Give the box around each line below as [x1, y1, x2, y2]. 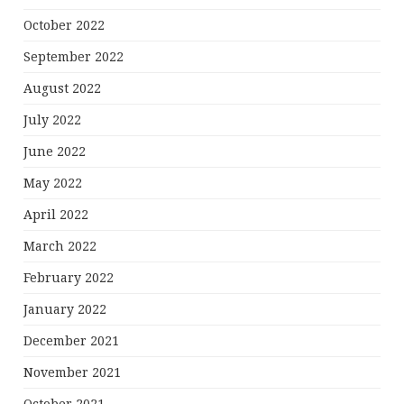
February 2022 [23, 271, 115, 286]
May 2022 [23, 176, 83, 191]
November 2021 [23, 365, 122, 381]
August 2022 [23, 81, 102, 96]
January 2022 [23, 302, 107, 317]
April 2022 [23, 207, 89, 223]
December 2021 [23, 334, 120, 349]
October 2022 [23, 18, 106, 33]
